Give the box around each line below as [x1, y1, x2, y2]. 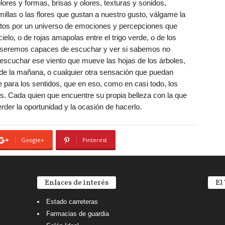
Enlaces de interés [44, 178, 108, 188]
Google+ [21, 136, 44, 144]
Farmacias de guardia [46, 210, 109, 217]
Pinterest [82, 136, 107, 144]
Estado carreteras [46, 198, 98, 205]
